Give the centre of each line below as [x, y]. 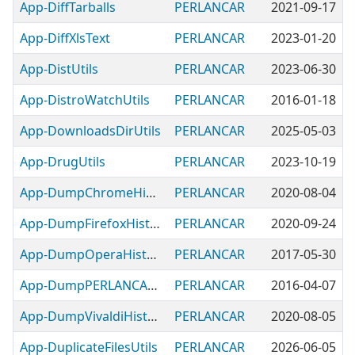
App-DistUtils [59, 69]
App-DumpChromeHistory [151, 193]
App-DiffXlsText [65, 38]
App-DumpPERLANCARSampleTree [153, 285]
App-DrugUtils [63, 162]
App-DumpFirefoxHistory [155, 223]
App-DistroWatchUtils [85, 100]
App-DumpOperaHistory [152, 254]
